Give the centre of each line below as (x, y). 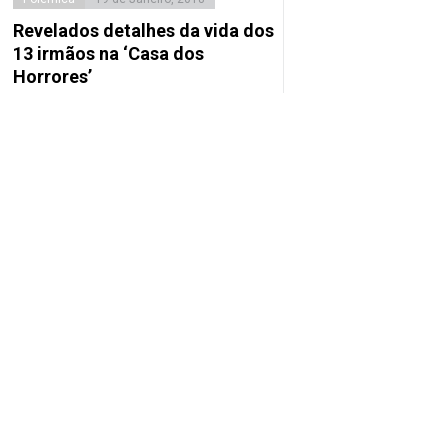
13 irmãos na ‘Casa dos (109, 54)
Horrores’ (53, 77)
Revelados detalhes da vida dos (144, 31)
